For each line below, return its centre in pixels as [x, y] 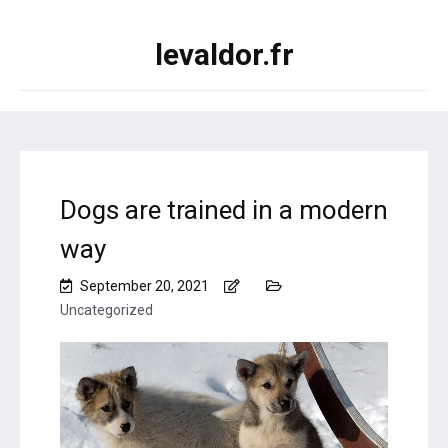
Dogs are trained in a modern [224, 210]
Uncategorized [106, 310]
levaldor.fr [224, 54]
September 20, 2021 [144, 286]
